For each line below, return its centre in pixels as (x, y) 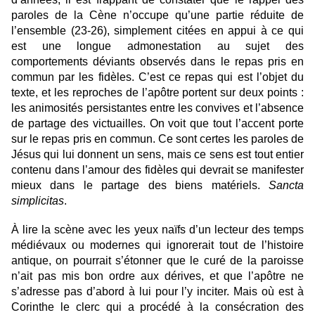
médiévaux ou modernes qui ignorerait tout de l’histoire (157, 245)
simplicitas (38, 201)
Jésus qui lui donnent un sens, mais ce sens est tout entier (157, 154)
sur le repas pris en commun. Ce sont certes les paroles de (157, 139)
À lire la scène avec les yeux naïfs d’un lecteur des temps (157, 230)
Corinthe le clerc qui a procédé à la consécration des (157, 307)
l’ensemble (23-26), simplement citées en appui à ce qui (157, 31)
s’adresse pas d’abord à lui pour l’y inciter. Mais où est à (157, 291)
